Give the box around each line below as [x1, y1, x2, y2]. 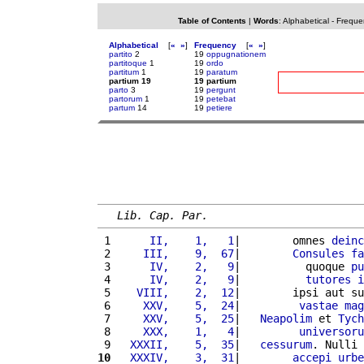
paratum [206, 67, 237, 76]
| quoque [234, 259, 351, 273]
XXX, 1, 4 [117, 324, 234, 338]
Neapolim [260, 311, 312, 325]
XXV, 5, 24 [117, 298, 234, 312]
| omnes [234, 233, 331, 247]
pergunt [206, 85, 236, 94]
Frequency [194, 41, 236, 50]
